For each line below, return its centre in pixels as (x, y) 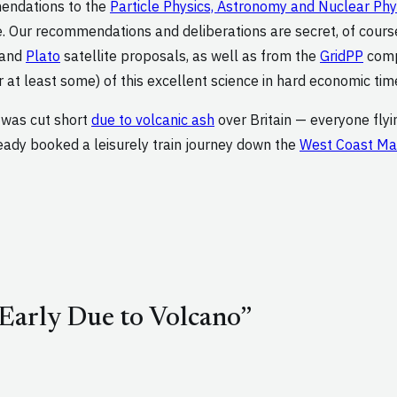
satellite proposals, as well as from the (190, 56)
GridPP (342, 56)
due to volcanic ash (153, 120)
